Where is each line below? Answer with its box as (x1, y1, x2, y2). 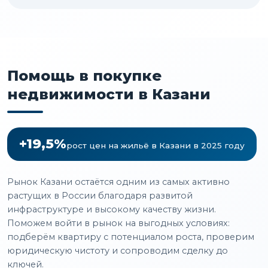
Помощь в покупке (7, 66, 162, 84)
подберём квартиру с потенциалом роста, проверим (7, 231, 254, 242)
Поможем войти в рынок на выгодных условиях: (7, 217, 230, 229)
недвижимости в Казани (7, 85, 211, 103)
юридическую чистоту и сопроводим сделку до (7, 245, 228, 256)
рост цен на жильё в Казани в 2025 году (66, 140, 245, 150)
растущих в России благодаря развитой (7, 190, 193, 201)
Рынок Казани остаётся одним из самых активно (7, 176, 230, 187)
